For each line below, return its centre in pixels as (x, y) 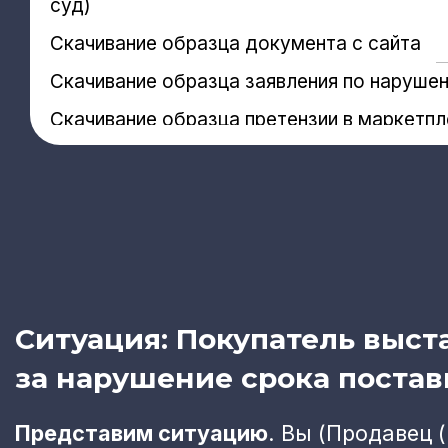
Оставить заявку (142, 178)
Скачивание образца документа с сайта (235, 43)
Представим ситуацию (141, 432)
